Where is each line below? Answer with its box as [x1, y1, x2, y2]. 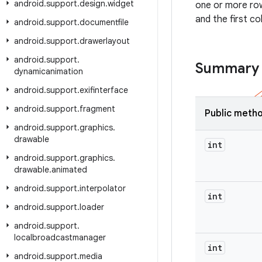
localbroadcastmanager [14, 232, 106, 243]
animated [51, 164, 87, 175]
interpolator [80, 183, 126, 194]
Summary [195, 60, 259, 77]
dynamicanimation [14, 66, 83, 77]
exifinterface [80, 85, 128, 95]
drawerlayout [80, 36, 130, 46]
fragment [80, 104, 115, 114]
